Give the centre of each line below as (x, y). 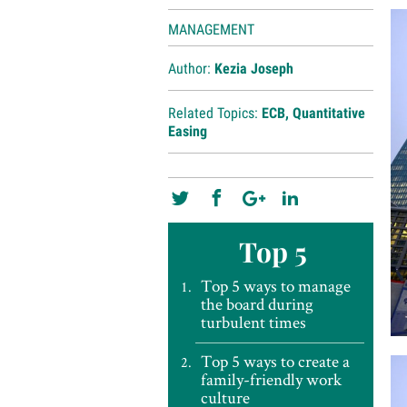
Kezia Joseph (253, 69)
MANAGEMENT (211, 30)
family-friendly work (271, 379)
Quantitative (328, 113)
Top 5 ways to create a (275, 361)
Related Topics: (214, 113)
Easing (187, 131)
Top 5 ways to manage (275, 286)
